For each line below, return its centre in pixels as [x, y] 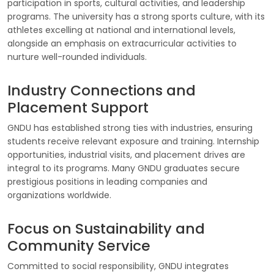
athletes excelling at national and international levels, [121, 30]
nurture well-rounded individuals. [77, 57]
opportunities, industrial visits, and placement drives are [126, 155]
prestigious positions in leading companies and [107, 182]
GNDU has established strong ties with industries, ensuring [130, 128]
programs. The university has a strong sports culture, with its [136, 17]
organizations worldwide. [59, 195]
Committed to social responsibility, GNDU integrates [118, 266]
